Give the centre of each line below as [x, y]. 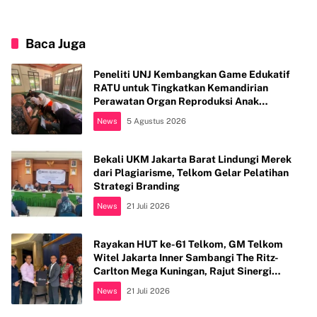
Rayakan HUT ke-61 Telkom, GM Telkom [188, 244]
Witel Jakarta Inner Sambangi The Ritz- [186, 257]
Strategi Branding [137, 186]
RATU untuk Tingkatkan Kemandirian [181, 87]
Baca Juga [56, 44]
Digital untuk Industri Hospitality [172, 284]
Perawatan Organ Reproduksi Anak [176, 101]
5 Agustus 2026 [156, 121]
